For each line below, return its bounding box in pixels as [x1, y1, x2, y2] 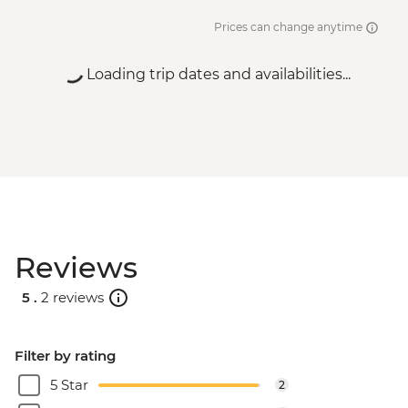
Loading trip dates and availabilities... [87, 66, 351, 84]
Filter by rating [15, 347, 116, 365]
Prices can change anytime [214, 20, 365, 35]
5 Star [50, 376, 88, 394]
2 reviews [41, 288, 104, 306]
